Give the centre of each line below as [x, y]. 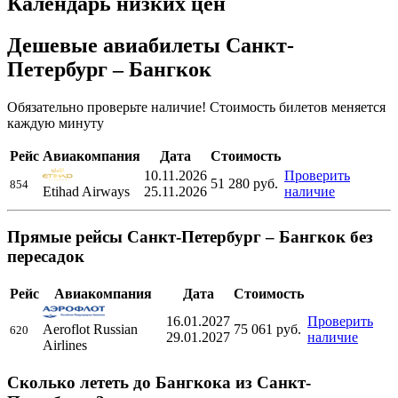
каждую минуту [56, 123]
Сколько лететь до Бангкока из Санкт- [159, 382]
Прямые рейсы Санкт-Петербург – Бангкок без [190, 237]
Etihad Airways [86, 191]
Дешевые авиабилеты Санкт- [151, 45]
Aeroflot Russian [90, 330]
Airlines [65, 346]
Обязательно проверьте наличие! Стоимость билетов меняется [196, 107]
